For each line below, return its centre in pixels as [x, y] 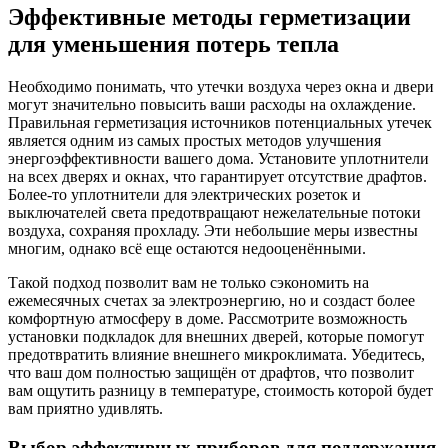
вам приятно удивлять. [85, 408]
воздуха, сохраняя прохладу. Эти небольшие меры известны [213, 230]
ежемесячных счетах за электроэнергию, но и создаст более [211, 300]
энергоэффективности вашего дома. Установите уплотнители [218, 158]
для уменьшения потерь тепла [173, 44]
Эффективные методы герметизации [209, 17]
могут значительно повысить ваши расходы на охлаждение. [212, 104]
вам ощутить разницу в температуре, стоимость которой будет [220, 390]
